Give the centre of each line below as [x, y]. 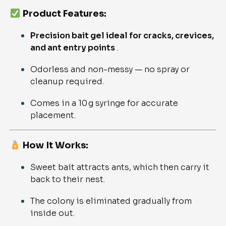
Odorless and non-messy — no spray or [110, 70]
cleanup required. [67, 82]
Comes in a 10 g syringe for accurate [104, 103]
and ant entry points [73, 48]
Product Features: [64, 14]
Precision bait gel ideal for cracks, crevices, [122, 36]
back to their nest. [68, 180]
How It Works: [55, 146]
